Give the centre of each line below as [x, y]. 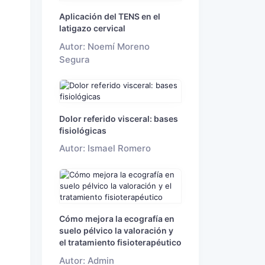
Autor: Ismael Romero [105, 149]
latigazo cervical [92, 28]
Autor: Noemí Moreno [104, 46]
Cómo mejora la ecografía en [117, 219]
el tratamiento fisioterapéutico [120, 243]
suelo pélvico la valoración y [116, 231]
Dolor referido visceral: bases [119, 118]
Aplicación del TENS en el [110, 16]
